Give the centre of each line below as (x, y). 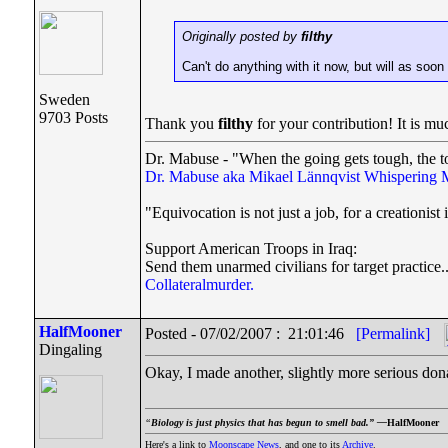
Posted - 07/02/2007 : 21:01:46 (250, 333)
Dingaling (70, 349)
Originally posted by (241, 36)
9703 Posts (73, 117)
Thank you (181, 123)
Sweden (64, 99)
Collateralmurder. (199, 284)
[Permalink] (393, 333)
